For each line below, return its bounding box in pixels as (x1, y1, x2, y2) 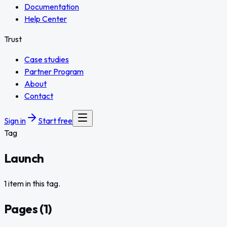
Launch (4, 150, 44, 166)
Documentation (24, 2, 79, 12)
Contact (24, 91, 53, 101)
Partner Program (24, 66, 84, 77)
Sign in (4, 116, 26, 126)
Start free (38, 116, 72, 126)
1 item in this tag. (4, 178, 60, 188)
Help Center (24, 14, 67, 24)
